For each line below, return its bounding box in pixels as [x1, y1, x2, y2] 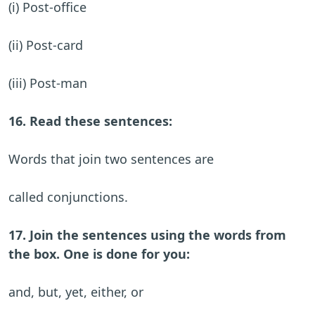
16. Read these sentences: [8, 112, 172, 130]
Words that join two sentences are [8, 150, 214, 168]
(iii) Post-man [8, 75, 87, 92]
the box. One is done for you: [8, 245, 190, 263]
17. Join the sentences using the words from [8, 226, 286, 244]
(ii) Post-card [8, 37, 83, 54]
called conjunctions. [8, 188, 128, 206]
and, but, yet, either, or [8, 283, 157, 301]
